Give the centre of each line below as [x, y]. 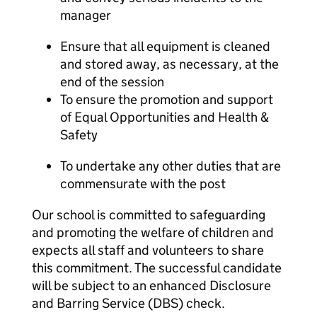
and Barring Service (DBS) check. [128, 303]
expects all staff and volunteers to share [148, 250]
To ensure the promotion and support [167, 99]
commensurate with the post [143, 184]
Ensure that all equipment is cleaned [165, 46]
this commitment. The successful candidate [157, 268]
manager [86, 15]
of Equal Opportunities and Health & [165, 117]
